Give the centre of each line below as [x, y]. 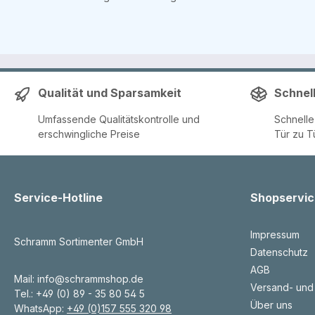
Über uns [271, 305]
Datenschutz [279, 252]
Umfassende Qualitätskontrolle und [119, 119]
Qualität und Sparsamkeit [110, 93]
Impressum [275, 234]
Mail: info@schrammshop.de [79, 279]
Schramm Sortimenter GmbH [79, 242]
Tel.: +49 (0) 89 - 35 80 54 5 [79, 294]
